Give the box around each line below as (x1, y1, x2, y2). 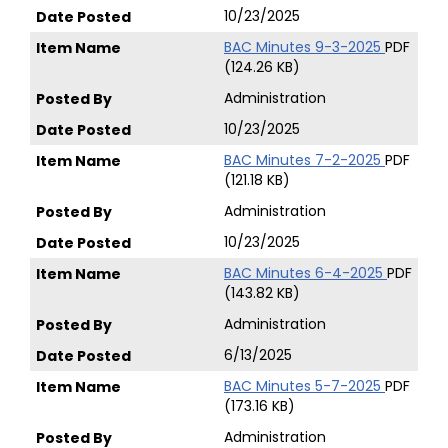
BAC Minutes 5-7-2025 (224, 376, 385, 396)
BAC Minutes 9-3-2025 (224, 37, 385, 57)
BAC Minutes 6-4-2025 (224, 263, 387, 283)
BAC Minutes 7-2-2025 (224, 150, 385, 170)
